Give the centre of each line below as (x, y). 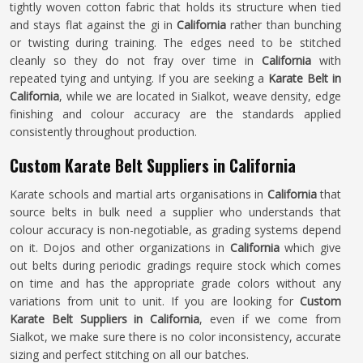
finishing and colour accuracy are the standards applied (175, 114)
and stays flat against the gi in (91, 25)
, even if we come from (271, 319)
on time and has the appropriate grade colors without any (175, 283)
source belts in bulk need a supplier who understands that (175, 212)
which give (310, 248)
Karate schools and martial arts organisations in (137, 194)
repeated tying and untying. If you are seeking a (139, 78)
